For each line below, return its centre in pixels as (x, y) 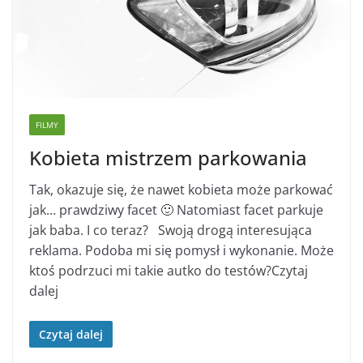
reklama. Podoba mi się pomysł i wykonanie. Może (181, 250)
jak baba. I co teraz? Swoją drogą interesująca (171, 230)
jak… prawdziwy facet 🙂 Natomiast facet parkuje (176, 209)
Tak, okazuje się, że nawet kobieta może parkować (181, 189)
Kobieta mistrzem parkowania (168, 157)
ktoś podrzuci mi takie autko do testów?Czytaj (169, 270)
